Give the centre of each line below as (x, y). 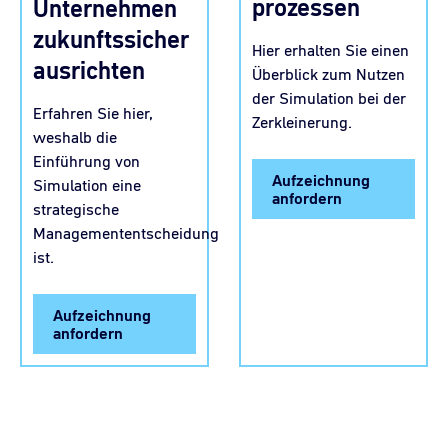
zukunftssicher (111, 39)
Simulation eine (87, 184)
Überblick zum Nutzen (328, 74)
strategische (76, 208)
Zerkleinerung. (304, 122)
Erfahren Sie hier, (93, 112)
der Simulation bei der (329, 98)
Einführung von (86, 160)
